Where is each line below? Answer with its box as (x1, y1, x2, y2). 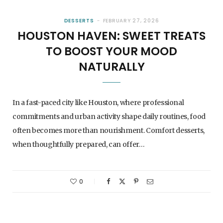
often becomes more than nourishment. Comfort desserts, (12, 125, 205, 135)
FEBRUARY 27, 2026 (103, 16, 159, 24)
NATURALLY (78, 58, 145, 75)
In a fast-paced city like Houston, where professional (12, 98, 184, 107)
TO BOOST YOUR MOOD (46, 43, 177, 59)
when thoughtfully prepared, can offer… (12, 139, 145, 149)
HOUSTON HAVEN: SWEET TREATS (17, 27, 206, 44)
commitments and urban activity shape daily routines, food (12, 111, 206, 121)
